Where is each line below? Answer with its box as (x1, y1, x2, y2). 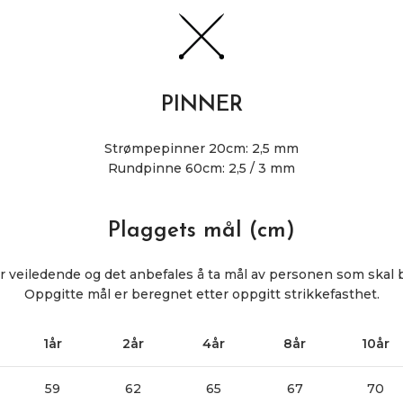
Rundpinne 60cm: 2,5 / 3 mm (108, 159, 295, 176)
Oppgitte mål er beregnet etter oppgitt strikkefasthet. (23, 285, 380, 302)
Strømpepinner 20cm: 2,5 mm (104, 139, 299, 157)
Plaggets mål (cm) (108, 219, 295, 242)
